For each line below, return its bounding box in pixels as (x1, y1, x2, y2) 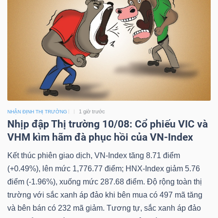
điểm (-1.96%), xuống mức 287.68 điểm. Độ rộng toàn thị (7, 177, 202, 186)
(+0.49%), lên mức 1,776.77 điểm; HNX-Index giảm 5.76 (7, 164, 200, 173)
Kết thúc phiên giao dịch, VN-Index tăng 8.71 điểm (7, 151, 180, 160)
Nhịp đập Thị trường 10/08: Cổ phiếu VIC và (7, 118, 208, 130)
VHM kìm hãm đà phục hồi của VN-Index (7, 131, 193, 143)
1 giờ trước (79, 108, 105, 114)
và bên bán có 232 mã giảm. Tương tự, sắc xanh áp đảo (7, 203, 201, 212)
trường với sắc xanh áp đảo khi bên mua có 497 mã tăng (7, 190, 202, 199)
